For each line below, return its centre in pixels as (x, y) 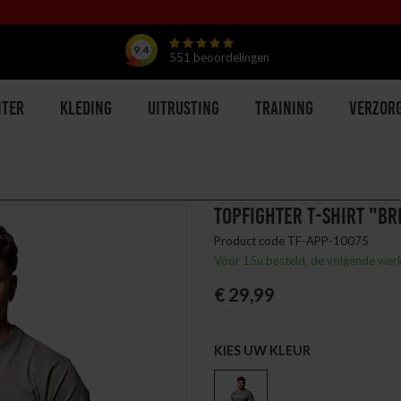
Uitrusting (183, 110)
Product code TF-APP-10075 (291, 241)
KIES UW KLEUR (262, 350)
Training (284, 110)
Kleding (86, 110)
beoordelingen (231, 57)
